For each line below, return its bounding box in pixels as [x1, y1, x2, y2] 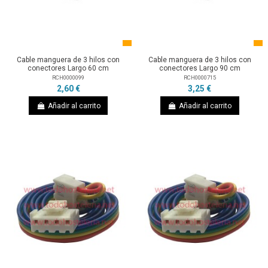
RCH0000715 [183, 74, 216, 81]
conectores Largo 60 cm [28, 64, 109, 73]
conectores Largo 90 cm [159, 64, 240, 73]
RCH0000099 [52, 74, 85, 81]
